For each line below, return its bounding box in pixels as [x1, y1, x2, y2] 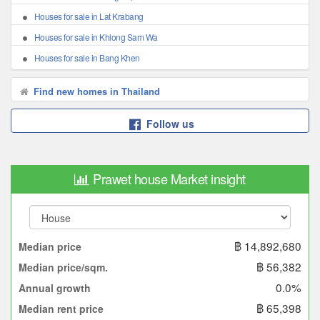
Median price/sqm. [19, 260, 108, 275]
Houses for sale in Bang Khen [34, 51, 140, 64]
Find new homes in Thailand [30, 84, 160, 99]
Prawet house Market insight [93, 169, 246, 189]
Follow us [146, 116, 194, 131]
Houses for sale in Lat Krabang [34, 10, 144, 23]
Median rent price [19, 301, 104, 316]
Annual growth [19, 281, 91, 296]
